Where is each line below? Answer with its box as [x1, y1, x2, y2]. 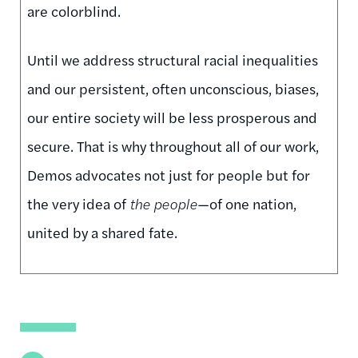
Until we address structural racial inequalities [27, 49, 318, 70]
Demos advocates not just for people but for [27, 164, 310, 185]
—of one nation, [197, 193, 296, 213]
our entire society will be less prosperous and [27, 106, 317, 127]
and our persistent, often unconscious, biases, [27, 78, 319, 98]
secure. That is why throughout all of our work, [27, 135, 319, 156]
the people [129, 193, 197, 213]
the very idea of [27, 193, 129, 213]
